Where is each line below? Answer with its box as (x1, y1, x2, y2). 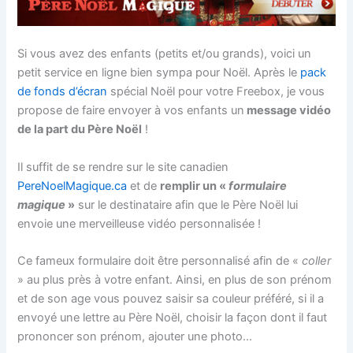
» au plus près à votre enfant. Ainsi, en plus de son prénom (17, 272, 333, 287)
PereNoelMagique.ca (17, 178, 128, 193)
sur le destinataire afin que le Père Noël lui (75, 197, 299, 212)
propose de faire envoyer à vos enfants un (17, 103, 245, 118)
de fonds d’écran (17, 84, 108, 99)
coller (302, 253, 332, 268)
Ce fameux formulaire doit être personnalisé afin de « (17, 253, 303, 268)
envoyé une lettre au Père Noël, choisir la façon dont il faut (17, 310, 328, 325)
